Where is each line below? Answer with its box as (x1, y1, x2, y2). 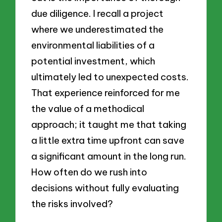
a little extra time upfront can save (31, 134, 185, 146)
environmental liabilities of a (31, 39, 155, 51)
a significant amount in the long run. (31, 150, 187, 162)
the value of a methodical (31, 102, 145, 114)
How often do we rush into (31, 166, 148, 178)
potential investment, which (31, 55, 156, 67)
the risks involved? (31, 197, 113, 210)
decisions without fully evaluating (31, 181, 179, 194)
